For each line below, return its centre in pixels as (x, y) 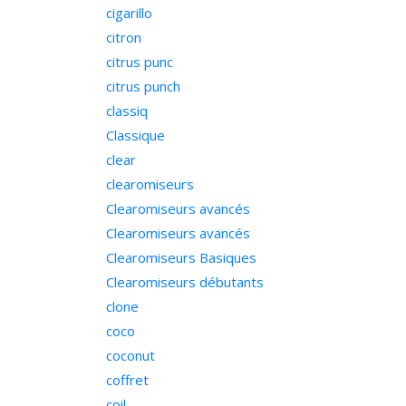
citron (124, 37)
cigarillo (129, 13)
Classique (135, 135)
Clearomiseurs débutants (185, 282)
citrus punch (143, 86)
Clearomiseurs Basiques (181, 257)
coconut (130, 355)
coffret (127, 380)
